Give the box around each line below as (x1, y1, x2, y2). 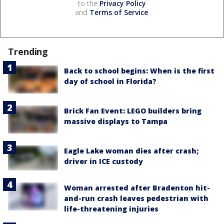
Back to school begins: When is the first (64, 65, 214, 75)
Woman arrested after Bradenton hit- (64, 183, 210, 193)
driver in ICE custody (64, 156, 143, 166)
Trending (8, 45, 48, 57)
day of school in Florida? (64, 76, 156, 86)
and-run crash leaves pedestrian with (64, 193, 208, 203)
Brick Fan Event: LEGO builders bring (64, 106, 201, 116)
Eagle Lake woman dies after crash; (64, 146, 198, 156)
